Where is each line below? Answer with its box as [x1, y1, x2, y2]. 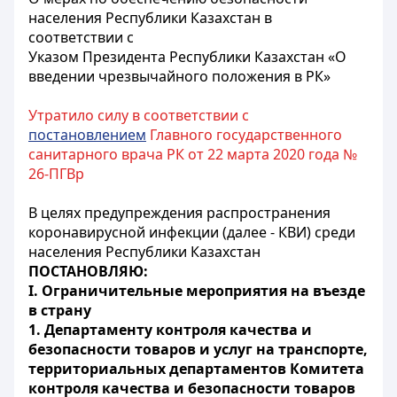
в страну [28, 300, 91, 320]
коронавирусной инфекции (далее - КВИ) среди [28, 222, 355, 242]
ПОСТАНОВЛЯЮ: [28, 261, 148, 281]
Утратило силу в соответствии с [28, 105, 249, 125]
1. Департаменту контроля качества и [28, 320, 312, 339]
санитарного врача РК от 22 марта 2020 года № [28, 144, 357, 164]
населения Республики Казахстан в [28, 8, 272, 27]
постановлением [28, 125, 146, 144]
